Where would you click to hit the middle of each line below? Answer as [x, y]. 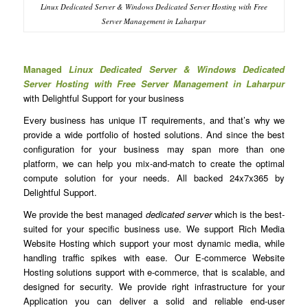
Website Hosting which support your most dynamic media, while [154, 243]
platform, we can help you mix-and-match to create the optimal [154, 164]
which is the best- [248, 214]
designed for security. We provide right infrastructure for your [154, 287]
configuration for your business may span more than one [154, 149]
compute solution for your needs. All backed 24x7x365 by [154, 178]
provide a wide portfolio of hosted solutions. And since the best [154, 135]
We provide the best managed [84, 214]
